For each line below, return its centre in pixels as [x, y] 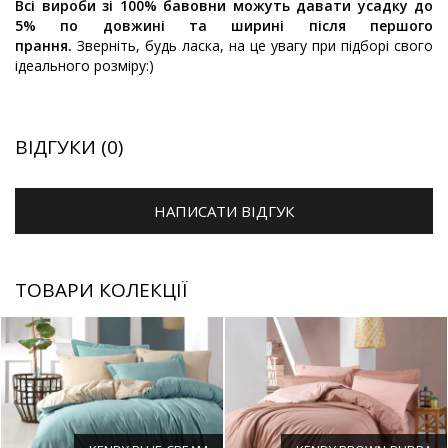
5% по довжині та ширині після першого [224, 25]
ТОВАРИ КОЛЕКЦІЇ [101, 290]
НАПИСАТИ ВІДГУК [224, 211]
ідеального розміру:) [84, 65]
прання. [46, 45]
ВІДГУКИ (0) [69, 147]
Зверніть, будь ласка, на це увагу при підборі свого [255, 45]
